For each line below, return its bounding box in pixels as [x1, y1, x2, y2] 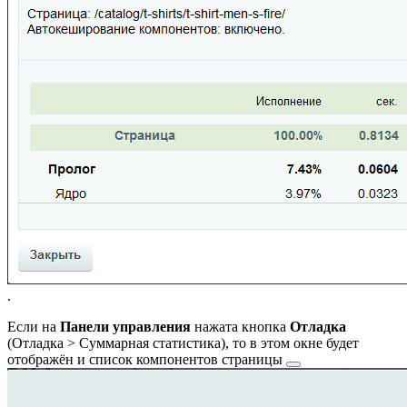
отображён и [7, 351, 89, 367]
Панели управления [60, 318, 191, 334]
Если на [7, 318, 60, 334]
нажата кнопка [191, 318, 290, 334]
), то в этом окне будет [221, 334, 359, 351]
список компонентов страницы [89, 351, 283, 367]
